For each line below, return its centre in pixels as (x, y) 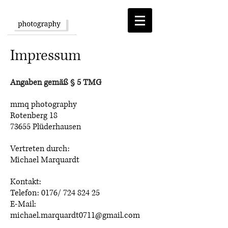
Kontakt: (26, 182)
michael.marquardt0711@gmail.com (75, 215)
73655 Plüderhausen (46, 127)
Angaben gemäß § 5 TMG (56, 82)
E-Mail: (24, 204)
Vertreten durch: (40, 149)
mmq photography (44, 104)
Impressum (46, 56)
